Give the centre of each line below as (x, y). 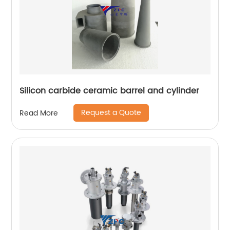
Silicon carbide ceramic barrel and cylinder (110, 91)
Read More (39, 113)
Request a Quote (111, 113)
